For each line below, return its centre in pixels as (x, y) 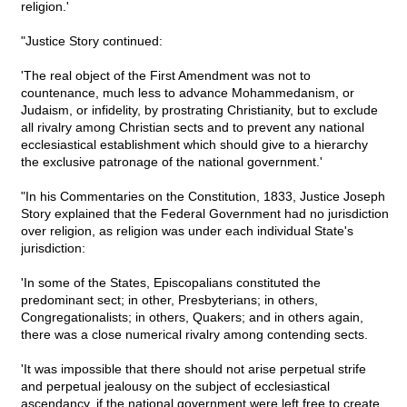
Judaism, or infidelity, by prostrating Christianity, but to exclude (199, 110)
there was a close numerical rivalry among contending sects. (194, 335)
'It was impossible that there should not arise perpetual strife (194, 369)
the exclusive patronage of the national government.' (172, 162)
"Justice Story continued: (92, 41)
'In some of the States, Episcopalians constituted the (171, 283)
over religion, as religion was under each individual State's (187, 231)
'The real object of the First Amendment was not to (166, 76)
